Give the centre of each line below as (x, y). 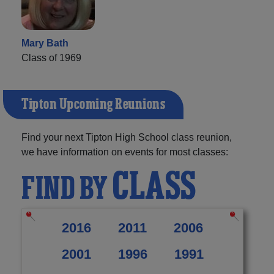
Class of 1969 (51, 58)
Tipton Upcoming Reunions (93, 105)
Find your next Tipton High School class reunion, (127, 138)
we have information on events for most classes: (125, 152)
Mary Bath (45, 43)
